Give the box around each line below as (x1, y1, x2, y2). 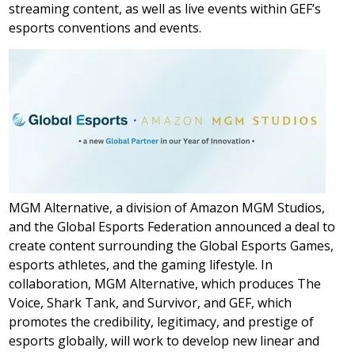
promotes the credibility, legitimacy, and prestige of (9, 313, 315, 331)
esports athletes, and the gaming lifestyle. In (9, 256, 273, 274)
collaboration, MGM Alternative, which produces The (9, 275, 322, 293)
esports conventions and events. (9, 19, 202, 37)
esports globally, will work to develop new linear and (9, 332, 320, 350)
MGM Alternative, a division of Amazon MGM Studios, (9, 199, 326, 217)
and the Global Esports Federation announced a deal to (9, 218, 336, 236)
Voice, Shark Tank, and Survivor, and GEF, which (9, 294, 292, 312)
